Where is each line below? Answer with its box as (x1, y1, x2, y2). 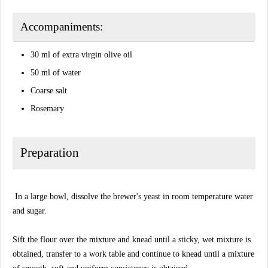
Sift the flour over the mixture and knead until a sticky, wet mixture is (13, 234, 251, 244)
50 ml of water (31, 68, 81, 77)
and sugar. (13, 206, 47, 215)
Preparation (20, 145, 79, 160)
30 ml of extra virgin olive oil (31, 50, 132, 59)
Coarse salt (31, 86, 67, 95)
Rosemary (31, 103, 64, 113)
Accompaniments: (20, 20, 103, 33)
